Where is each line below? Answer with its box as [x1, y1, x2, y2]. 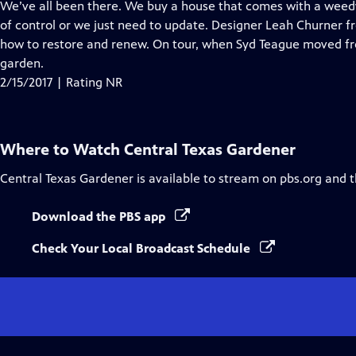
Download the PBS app [32, 209, 168, 224]
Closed [101, 17, 139, 32]
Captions [101, 36, 151, 51]
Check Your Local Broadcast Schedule [32, 241, 253, 256]
